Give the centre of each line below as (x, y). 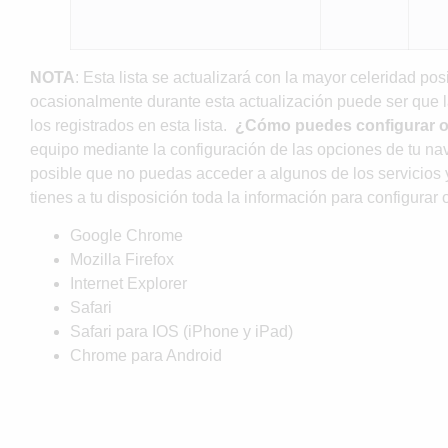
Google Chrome (126, 236)
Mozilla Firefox (122, 260)
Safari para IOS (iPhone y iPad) (181, 332)
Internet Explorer (128, 284)
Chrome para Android (146, 356)
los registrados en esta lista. (130, 125)
